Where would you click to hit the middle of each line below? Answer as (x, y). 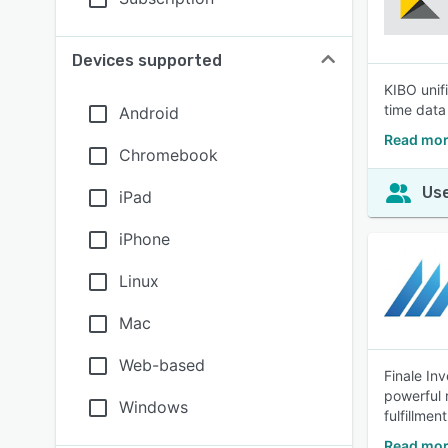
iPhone (144, 239)
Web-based (162, 365)
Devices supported (147, 60)
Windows (153, 407)
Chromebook (168, 155)
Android (149, 113)
